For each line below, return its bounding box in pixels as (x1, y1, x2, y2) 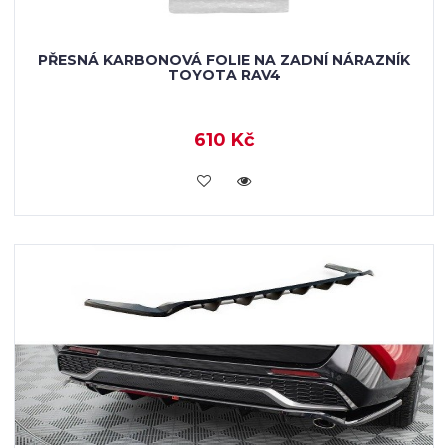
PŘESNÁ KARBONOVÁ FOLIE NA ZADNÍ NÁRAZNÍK (38, 51, 410, 69)
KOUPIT (195, 170, 253, 188)
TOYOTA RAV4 (167, 66, 281, 84)
